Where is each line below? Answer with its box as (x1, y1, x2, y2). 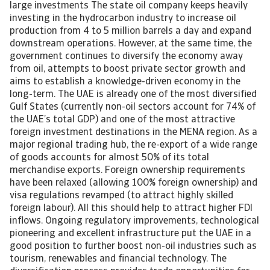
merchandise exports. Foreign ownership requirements (10, 166, 245, 175)
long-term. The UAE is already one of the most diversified (10, 90, 257, 99)
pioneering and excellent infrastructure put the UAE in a (10, 229, 251, 239)
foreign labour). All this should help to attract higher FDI (10, 204, 253, 213)
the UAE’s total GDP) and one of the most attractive (10, 115, 235, 125)
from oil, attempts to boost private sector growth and (10, 64, 245, 74)
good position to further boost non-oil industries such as (10, 242, 257, 251)
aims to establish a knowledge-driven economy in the (10, 77, 240, 87)
